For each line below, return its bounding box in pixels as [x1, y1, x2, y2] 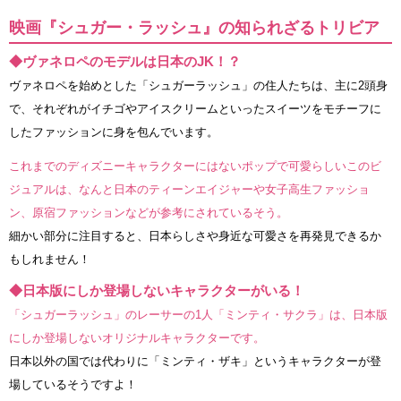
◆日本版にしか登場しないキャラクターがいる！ [9, 283, 304, 299]
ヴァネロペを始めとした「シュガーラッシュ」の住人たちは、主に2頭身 [9, 79, 388, 93]
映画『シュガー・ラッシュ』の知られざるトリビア [9, 19, 380, 38]
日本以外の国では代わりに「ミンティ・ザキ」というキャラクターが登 [9, 354, 381, 369]
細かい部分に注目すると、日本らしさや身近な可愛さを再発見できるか [9, 229, 381, 243]
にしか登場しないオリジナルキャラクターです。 [9, 331, 265, 346]
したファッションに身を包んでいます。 [9, 125, 218, 140]
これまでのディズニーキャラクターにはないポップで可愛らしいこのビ [9, 159, 381, 174]
